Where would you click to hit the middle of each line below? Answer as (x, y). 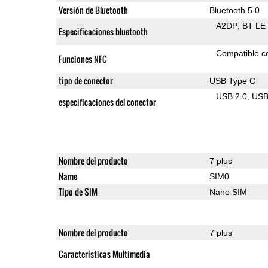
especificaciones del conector (107, 102)
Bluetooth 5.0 (234, 10)
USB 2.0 (232, 96)
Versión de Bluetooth (93, 10)
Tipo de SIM (78, 191)
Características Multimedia (104, 254)
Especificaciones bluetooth (103, 31)
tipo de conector (86, 80)
